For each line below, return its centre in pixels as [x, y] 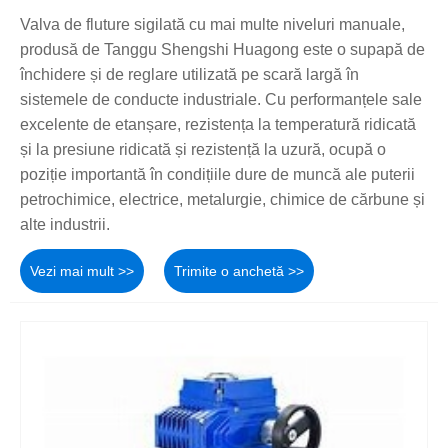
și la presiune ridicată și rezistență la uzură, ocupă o [203, 149]
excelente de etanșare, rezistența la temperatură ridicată [218, 124]
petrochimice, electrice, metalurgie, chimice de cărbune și [222, 199]
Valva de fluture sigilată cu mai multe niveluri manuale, [212, 24]
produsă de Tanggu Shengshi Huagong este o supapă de [222, 49]
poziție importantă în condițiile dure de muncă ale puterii [217, 174]
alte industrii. [65, 224]
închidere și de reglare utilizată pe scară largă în [189, 74]
